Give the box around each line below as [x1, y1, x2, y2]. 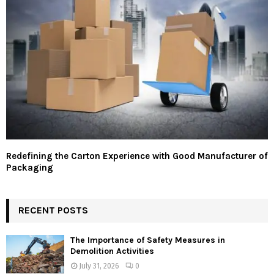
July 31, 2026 [79, 261, 119, 270]
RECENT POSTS [18, 204, 88, 216]
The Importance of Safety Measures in [70, 234, 225, 245]
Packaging [6, 161, 53, 173]
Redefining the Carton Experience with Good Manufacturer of [6, 150, 268, 161]
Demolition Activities [70, 245, 154, 256]
